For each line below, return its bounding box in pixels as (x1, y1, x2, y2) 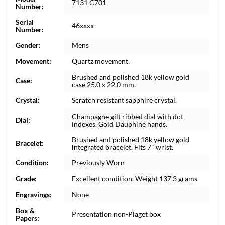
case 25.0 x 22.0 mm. (72, 80, 136, 89)
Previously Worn (72, 158, 125, 167)
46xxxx (72, 21, 94, 30)
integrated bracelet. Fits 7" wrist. (72, 143, 173, 151)
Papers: (16, 214, 39, 222)
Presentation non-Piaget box (72, 210, 161, 218)
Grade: (16, 174, 37, 183)
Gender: (16, 41, 41, 49)
